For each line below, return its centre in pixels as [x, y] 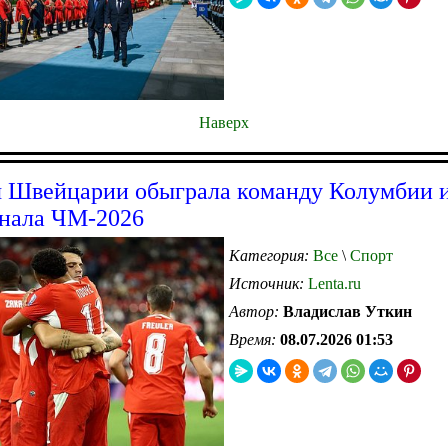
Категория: [271, 255]
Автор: [256, 311]
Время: [254, 339]
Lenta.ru [334, 283]
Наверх [224, 122]
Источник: [268, 283]
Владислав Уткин [347, 311]
